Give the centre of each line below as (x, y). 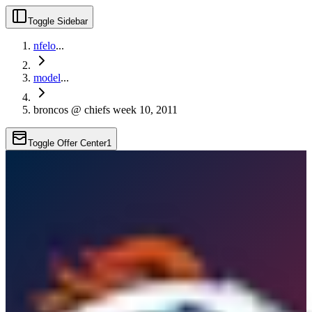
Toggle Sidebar (58, 21)
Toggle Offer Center (67, 143)
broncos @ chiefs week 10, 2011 (106, 110)
